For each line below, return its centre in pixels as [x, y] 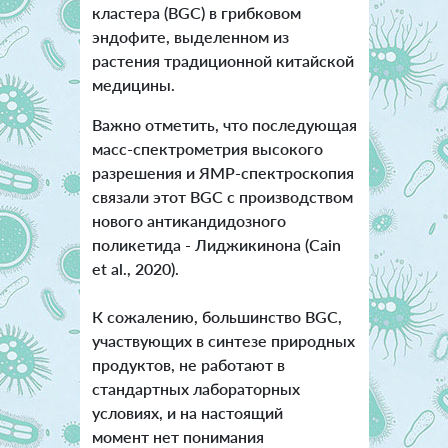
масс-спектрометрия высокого [207, 149]
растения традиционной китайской [222, 61]
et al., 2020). [135, 269]
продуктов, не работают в [188, 365]
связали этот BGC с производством [222, 197]
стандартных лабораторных [195, 389]
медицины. [135, 85]
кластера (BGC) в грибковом [196, 13]
